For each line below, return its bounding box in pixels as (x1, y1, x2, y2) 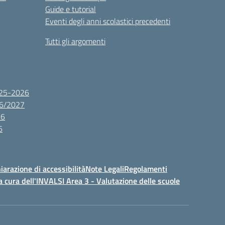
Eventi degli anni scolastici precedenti (45, 15, 170, 27)
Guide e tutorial (45, 3, 96, 15)
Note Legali (85, 163, 124, 175)
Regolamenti (124, 163, 167, 175)
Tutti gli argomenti (45, 35, 105, 47)
